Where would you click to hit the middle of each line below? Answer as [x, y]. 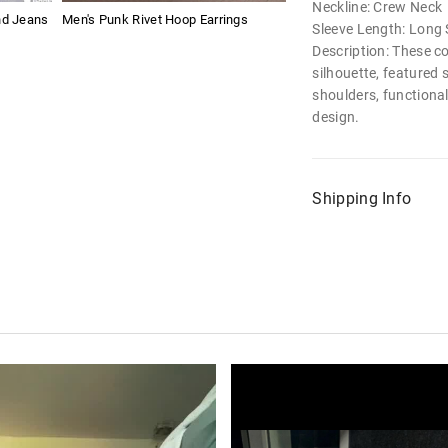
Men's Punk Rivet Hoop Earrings [155, 20]
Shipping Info [362, 198]
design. [336, 117]
